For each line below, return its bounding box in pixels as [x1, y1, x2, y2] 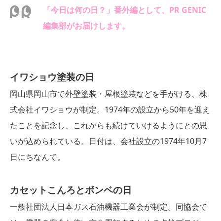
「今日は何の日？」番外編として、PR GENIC [43, 4, 206, 15]
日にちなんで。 [10, 151, 65, 162]
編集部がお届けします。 [43, 20, 130, 31]
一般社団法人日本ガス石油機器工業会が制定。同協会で [10, 201, 207, 212]
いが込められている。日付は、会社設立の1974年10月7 [10, 135, 207, 147]
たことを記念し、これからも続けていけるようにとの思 [10, 119, 207, 131]
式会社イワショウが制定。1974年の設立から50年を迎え [10, 104, 210, 115]
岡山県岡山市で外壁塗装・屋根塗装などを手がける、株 [10, 88, 207, 99]
